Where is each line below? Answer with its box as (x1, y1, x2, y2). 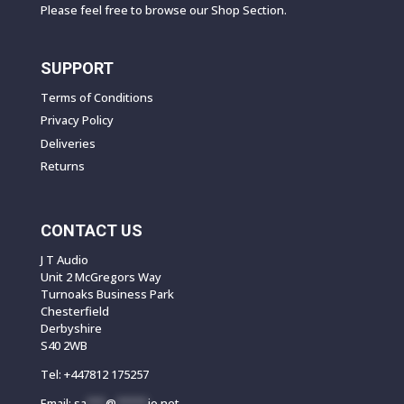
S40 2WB (40, 336, 87, 353)
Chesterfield (40, 302, 109, 319)
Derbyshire (40, 319, 102, 336)
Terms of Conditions (40, 88, 153, 106)
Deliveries (40, 134, 96, 151)
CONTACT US (40, 220, 142, 240)
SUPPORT (40, 58, 114, 78)
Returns (40, 158, 85, 175)
